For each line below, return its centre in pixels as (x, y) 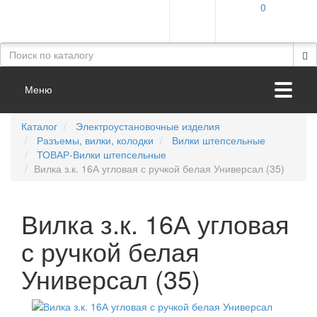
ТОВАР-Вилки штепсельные (102, 154)
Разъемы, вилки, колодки (95, 140)
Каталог (39, 126)
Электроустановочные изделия (148, 126)
